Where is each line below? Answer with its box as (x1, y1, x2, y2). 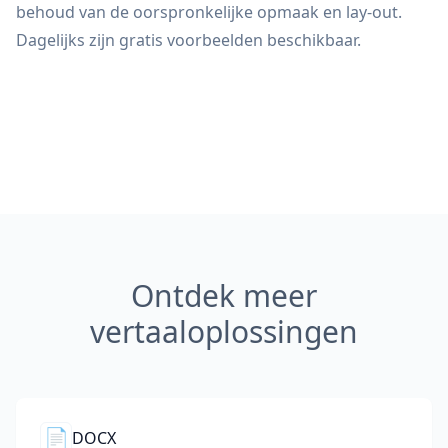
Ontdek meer (131, 275, 317, 316)
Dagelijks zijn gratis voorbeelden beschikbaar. (16, 29, 361, 51)
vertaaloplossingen (90, 311, 358, 352)
